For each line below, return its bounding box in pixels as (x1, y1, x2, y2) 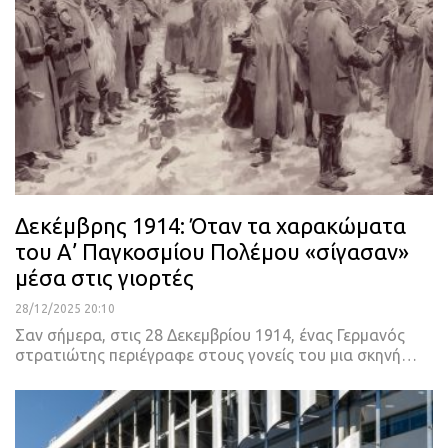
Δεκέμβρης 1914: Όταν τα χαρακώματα (15, 212, 406, 238)
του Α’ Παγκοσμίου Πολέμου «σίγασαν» (15, 238, 409, 264)
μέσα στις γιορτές (15, 264, 194, 290)
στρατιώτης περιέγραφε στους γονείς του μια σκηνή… (15, 345, 417, 364)
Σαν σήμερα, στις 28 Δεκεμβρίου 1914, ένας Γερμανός (15, 325, 405, 344)
